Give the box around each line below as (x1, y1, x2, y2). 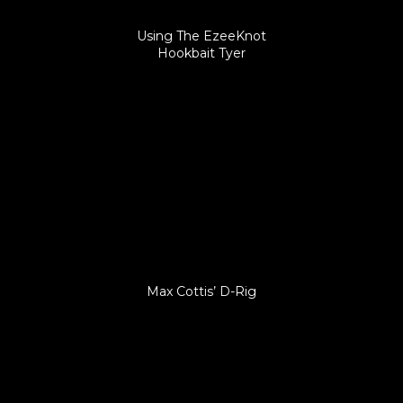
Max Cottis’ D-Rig (147, 282, 256, 300)
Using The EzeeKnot (137, 27, 266, 44)
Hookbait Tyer (157, 44, 246, 61)
